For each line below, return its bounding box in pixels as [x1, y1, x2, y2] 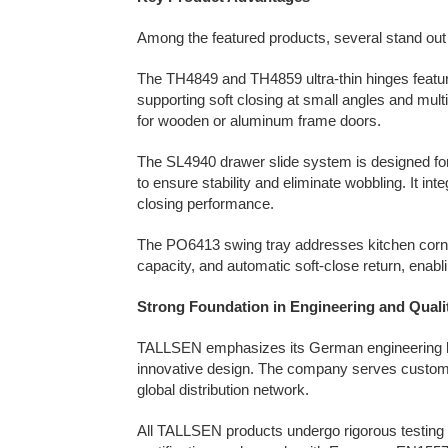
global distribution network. [137, 381, 309, 398]
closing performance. [137, 195, 274, 212]
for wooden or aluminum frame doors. [137, 112, 381, 129]
